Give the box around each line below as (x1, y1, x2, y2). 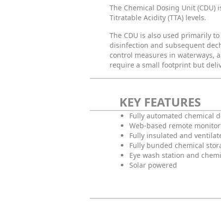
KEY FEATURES (119, 94, 201, 110)
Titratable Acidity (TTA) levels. (110, 13, 206, 22)
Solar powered (129, 160, 177, 170)
